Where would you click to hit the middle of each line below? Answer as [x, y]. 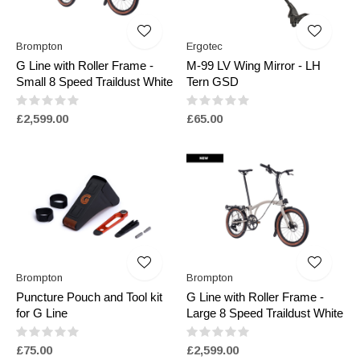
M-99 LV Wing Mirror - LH [253, 66]
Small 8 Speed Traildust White [94, 82]
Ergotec [204, 47]
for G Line [42, 313]
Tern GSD [212, 82]
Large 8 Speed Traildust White [264, 313]
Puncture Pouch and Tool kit [89, 297]
